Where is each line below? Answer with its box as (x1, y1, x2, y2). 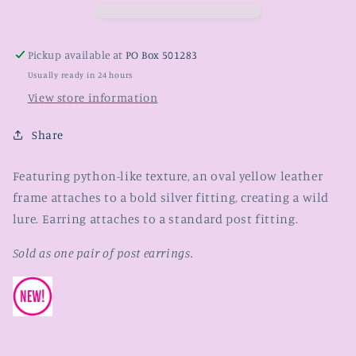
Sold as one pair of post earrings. (12, 246, 194, 261)
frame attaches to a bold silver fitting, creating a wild (12, 190, 330, 206)
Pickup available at (27, 48, 126, 62)
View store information (27, 90, 158, 104)
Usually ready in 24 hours (27, 69, 133, 79)
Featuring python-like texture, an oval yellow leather (12, 168, 323, 184)
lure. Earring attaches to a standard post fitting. (12, 211, 299, 227)
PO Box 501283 (126, 48, 198, 62)
